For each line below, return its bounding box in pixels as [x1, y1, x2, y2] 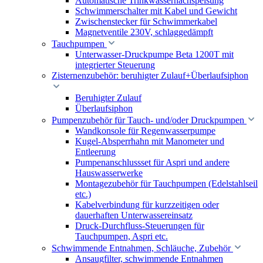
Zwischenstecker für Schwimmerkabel [75, 16, 217, 26]
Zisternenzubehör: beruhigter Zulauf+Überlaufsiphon [52, 70, 248, 80]
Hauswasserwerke [75, 168, 143, 178]
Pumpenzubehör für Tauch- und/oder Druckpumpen [52, 115, 244, 125]
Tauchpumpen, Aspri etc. [75, 231, 168, 241]
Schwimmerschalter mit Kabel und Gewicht [75, 6, 237, 16]
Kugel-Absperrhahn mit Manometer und [75, 136, 224, 146]
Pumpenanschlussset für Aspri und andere [75, 157, 230, 167]
